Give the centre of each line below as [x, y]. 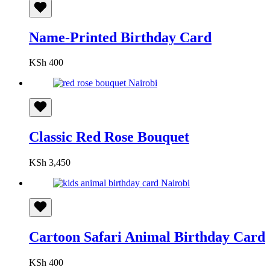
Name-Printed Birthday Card [120, 37]
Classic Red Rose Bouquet [109, 137]
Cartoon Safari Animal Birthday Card [147, 237]
